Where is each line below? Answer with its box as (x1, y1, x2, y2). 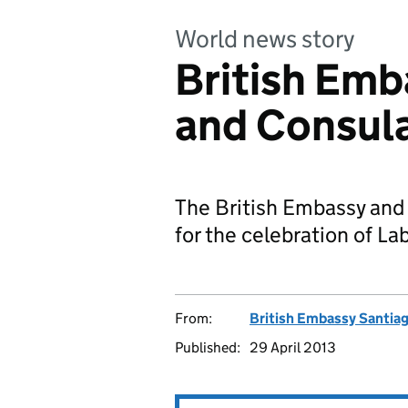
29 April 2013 (250, 339, 336, 356)
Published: (175, 339, 240, 356)
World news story (175, 24, 355, 54)
